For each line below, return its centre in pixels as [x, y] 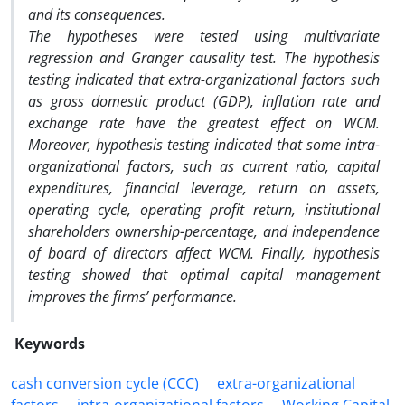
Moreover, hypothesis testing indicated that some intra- [204, 145]
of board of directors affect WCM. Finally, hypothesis [204, 253]
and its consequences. [97, 14]
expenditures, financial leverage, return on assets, [204, 188]
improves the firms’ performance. [132, 297]
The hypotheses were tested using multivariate [204, 36]
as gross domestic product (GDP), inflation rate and [204, 101]
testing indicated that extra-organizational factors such [204, 80]
